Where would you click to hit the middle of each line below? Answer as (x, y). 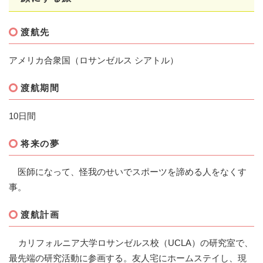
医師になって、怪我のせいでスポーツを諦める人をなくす (128, 172)
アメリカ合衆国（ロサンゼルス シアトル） (94, 60)
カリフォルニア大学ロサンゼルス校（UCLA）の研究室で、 (131, 243)
